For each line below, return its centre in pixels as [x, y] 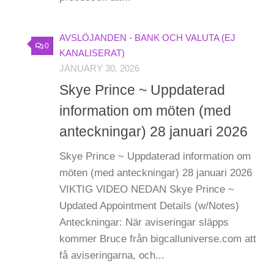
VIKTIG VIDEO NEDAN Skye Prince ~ [147, 189]
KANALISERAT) [92, 54]
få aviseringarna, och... [112, 255]
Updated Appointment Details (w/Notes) [149, 206]
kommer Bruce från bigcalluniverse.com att [158, 239]
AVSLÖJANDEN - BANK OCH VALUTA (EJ [147, 38]
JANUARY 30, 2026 [99, 69]
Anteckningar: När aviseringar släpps [144, 222]
